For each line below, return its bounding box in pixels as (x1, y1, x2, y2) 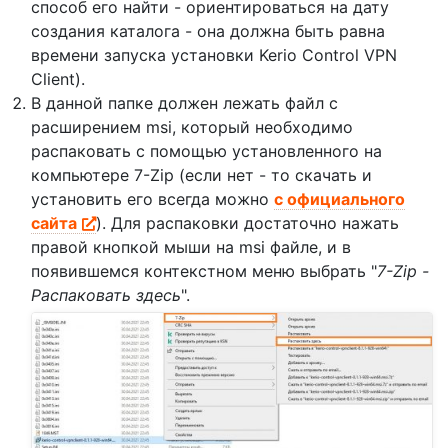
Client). (31, 69, 85, 90)
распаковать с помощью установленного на (31, 141, 382, 162)
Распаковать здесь (31, 285, 181, 306)
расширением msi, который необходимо (31, 117, 353, 138)
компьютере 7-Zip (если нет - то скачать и (31, 165, 372, 186)
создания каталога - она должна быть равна (31, 21, 385, 42)
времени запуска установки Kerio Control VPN (31, 45, 397, 66)
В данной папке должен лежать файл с (31, 93, 338, 114)
